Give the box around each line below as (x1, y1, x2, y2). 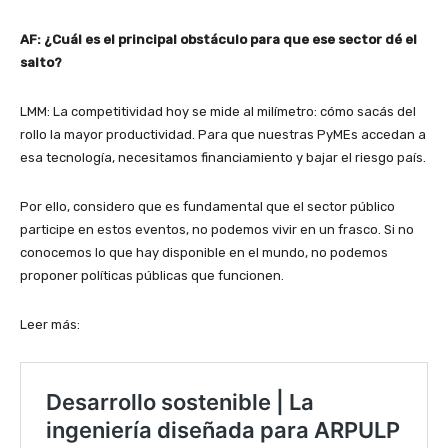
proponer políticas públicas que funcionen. (20, 268, 284, 284)
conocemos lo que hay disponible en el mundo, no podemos (20, 245, 388, 261)
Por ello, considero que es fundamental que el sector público (20, 199, 395, 215)
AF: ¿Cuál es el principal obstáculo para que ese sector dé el (20, 32, 417, 48)
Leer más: (20, 317, 80, 333)
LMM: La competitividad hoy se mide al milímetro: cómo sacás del (20, 104, 416, 120)
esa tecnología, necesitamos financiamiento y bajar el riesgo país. (20, 150, 426, 166)
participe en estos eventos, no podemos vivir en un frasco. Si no (20, 222, 414, 238)
